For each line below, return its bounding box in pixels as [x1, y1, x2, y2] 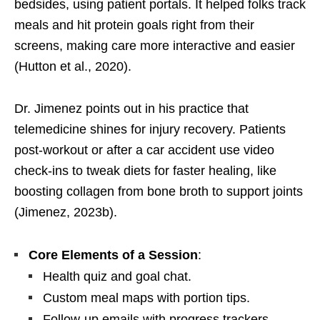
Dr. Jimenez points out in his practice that [14, 101, 249, 116]
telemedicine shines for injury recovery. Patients [14, 122, 286, 137]
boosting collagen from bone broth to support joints [14, 184, 303, 199]
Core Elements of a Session [29, 248, 198, 263]
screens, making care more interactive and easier [14, 39, 295, 54]
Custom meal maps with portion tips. [43, 291, 250, 306]
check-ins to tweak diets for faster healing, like [14, 164, 276, 179]
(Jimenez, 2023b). [14, 205, 117, 220]
